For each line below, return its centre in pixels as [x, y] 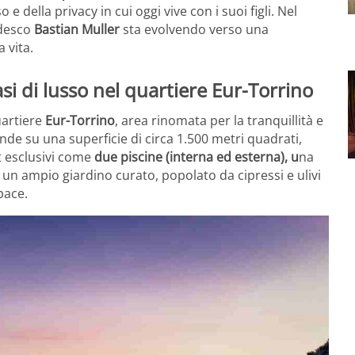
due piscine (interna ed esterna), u [195, 157]
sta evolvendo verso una [194, 30]
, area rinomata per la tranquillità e [219, 120]
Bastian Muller [77, 30]
